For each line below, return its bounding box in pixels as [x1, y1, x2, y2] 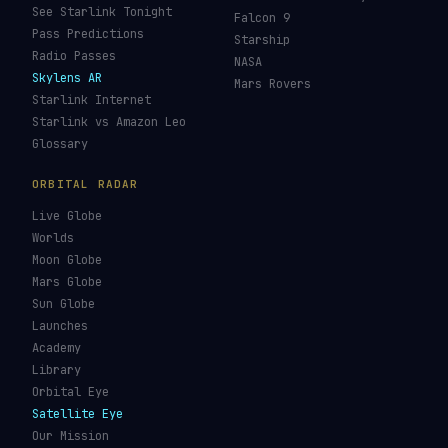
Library [32, 362, 81, 378]
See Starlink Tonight [32, 4, 172, 20]
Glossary [32, 136, 88, 152]
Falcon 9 [234, 10, 290, 26]
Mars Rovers [234, 76, 311, 92]
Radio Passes [32, 48, 116, 64]
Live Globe [32, 208, 102, 224]
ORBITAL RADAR [32, 177, 139, 191]
